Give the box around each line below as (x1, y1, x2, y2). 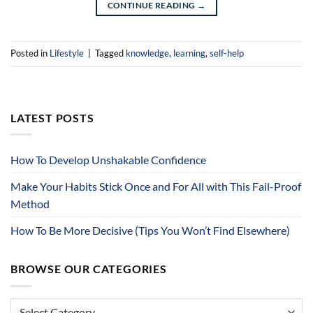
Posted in (10, 47, 50, 59)
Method (10, 197, 50, 211)
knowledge (126, 47, 169, 59)
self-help (210, 47, 244, 59)
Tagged (95, 47, 126, 59)
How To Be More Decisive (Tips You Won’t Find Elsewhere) (10, 224, 290, 238)
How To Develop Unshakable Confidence (10, 153, 206, 167)
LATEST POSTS (10, 110, 94, 124)
